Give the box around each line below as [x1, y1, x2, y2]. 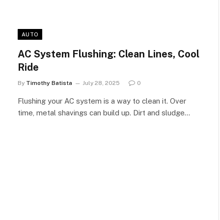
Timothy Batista [26, 79, 72, 86]
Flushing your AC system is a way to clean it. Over [18, 96, 186, 105]
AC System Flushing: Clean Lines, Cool [18, 48, 199, 60]
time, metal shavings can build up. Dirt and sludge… [18, 108, 190, 117]
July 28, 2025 [82, 79, 120, 86]
